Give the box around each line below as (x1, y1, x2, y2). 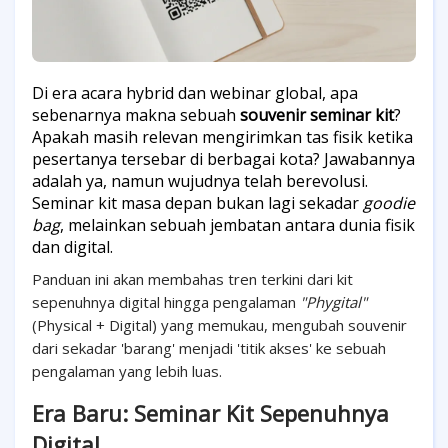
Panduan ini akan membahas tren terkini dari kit (32, 269, 353, 289)
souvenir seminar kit (240, 104, 394, 126)
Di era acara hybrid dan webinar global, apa (32, 82, 358, 104)
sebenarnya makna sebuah (32, 104, 236, 126)
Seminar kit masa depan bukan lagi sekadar (32, 192, 359, 214)
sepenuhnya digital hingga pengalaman (32, 292, 300, 312)
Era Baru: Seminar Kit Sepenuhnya (32, 398, 389, 428)
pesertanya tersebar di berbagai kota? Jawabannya (32, 148, 415, 170)
